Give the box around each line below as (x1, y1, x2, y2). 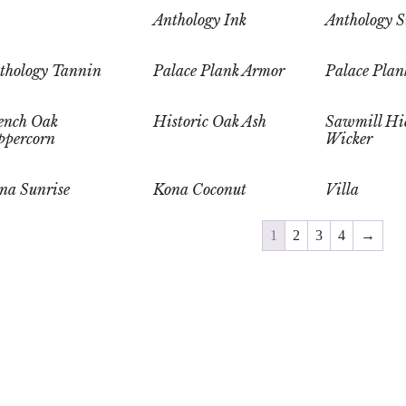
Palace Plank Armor (152, 62, 285, 81)
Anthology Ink (152, 11, 246, 30)
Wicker (324, 130, 372, 149)
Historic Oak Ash (152, 112, 266, 131)
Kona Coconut (152, 180, 246, 199)
